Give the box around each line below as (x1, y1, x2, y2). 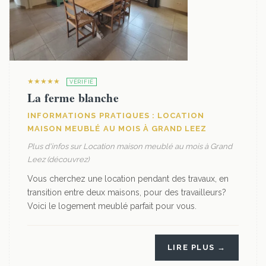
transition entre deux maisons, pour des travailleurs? (27, 188, 226, 197)
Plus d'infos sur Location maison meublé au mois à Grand (27, 142, 232, 151)
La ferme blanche (27, 89, 119, 106)
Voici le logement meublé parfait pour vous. (27, 201, 197, 211)
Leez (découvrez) (27, 155, 89, 164)
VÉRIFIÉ (69, 79, 94, 85)
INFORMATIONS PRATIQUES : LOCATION (27, 111, 205, 120)
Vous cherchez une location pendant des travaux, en (27, 174, 229, 183)
